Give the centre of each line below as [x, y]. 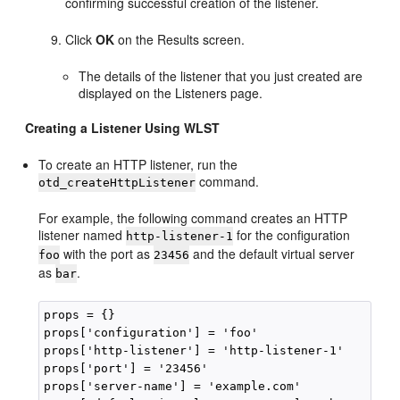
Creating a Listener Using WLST [123, 127]
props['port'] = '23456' [126, 368]
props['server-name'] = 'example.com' [173, 386]
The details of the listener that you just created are [221, 75]
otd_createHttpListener [117, 182]
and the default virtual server [272, 253]
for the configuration [292, 234]
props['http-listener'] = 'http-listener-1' [194, 350]
